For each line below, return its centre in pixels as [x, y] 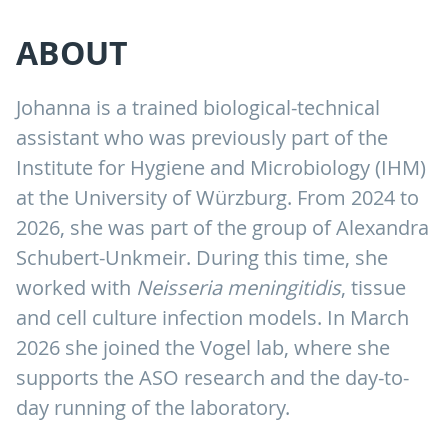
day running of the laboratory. [153, 408]
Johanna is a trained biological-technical [198, 108]
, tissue [373, 288]
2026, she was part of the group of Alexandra [222, 228]
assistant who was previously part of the [202, 138]
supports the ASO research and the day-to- [212, 378]
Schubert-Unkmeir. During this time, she [202, 258]
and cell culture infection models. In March [212, 318]
